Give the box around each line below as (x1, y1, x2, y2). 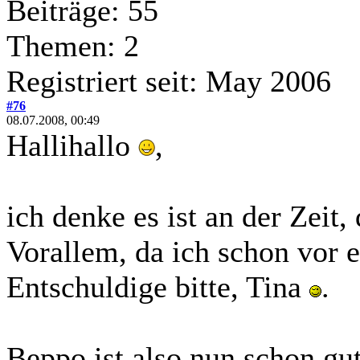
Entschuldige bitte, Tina (6, 270, 309, 305)
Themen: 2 (6, 29, 139, 63)
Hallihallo (6, 129, 138, 163)
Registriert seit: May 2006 (6, 64, 331, 99)
